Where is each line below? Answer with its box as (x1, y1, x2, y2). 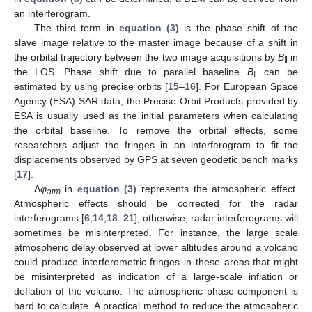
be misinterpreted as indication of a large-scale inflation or (14, 270, 298, 282)
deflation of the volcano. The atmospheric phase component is (14, 285, 298, 297)
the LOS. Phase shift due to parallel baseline (14, 65, 247, 77)
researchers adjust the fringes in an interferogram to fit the (14, 139, 298, 150)
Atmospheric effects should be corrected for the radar (14, 197, 298, 209)
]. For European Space (196, 80, 298, 92)
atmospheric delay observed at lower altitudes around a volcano (14, 241, 298, 253)
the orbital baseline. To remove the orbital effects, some (14, 124, 298, 136)
